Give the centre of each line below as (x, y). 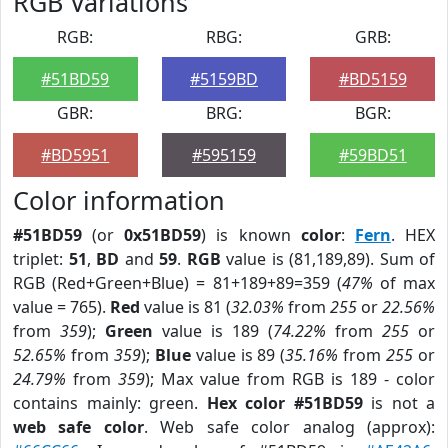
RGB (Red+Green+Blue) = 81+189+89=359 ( (177, 283)
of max (404, 283)
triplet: (41, 259)
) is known (251, 235)
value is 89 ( (238, 355)
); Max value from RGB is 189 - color (290, 379)
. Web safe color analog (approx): (289, 427)
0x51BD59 (163, 235)
